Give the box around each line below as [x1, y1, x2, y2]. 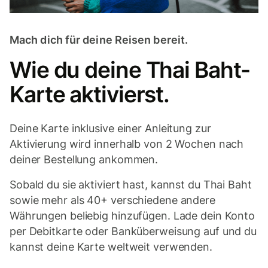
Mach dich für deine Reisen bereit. [10, 33, 188, 47]
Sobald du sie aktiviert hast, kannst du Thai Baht [10, 178, 252, 191]
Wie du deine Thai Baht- [10, 56, 250, 84]
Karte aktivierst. [10, 81, 170, 108]
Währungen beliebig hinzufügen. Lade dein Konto [10, 209, 255, 223]
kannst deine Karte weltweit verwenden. [10, 240, 212, 254]
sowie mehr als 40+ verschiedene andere [10, 194, 215, 207]
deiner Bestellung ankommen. [10, 153, 159, 166]
